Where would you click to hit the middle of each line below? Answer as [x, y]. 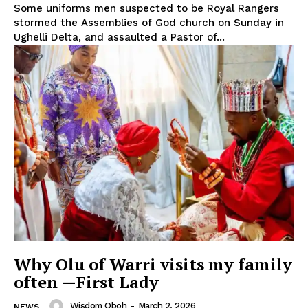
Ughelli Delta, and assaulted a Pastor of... [119, 37]
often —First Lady [86, 282]
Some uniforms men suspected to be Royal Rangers [146, 9]
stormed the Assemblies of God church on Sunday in [149, 23]
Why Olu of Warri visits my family [153, 264]
